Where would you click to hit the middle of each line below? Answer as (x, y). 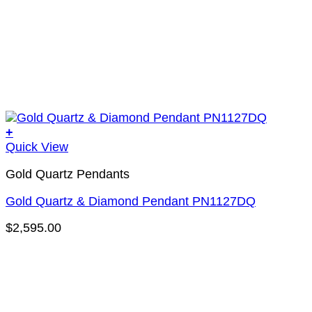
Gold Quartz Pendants (68, 174)
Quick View (37, 147)
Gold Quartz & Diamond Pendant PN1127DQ (131, 201)
